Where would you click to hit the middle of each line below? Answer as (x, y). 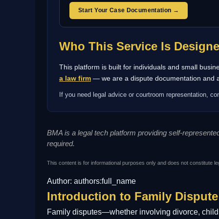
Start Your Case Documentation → (129, 10)
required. (61, 143)
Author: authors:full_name (91, 181)
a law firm (75, 78)
